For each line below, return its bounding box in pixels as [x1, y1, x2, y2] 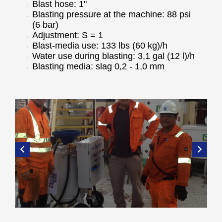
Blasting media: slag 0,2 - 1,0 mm [32, 61, 165, 71]
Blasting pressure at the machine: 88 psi [32, 9, 191, 19]
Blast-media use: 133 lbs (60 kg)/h [32, 41, 167, 51]
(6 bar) [32, 20, 58, 30]
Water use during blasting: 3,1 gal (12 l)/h [32, 51, 195, 61]
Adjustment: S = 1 [32, 30, 103, 40]
